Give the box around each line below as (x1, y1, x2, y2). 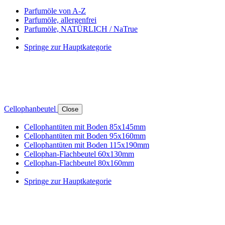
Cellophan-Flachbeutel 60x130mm (24, 150, 134, 159)
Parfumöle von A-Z (24, 7, 86, 16)
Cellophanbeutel (4, 104, 58, 114)
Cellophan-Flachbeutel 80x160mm (24, 159, 134, 168)
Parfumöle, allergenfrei (24, 16, 96, 25)
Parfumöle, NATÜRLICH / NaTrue (24, 25, 138, 34)
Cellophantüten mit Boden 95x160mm (24, 132, 146, 141)
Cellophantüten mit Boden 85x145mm (24, 123, 146, 132)
